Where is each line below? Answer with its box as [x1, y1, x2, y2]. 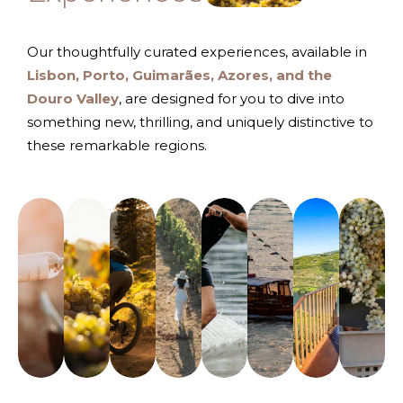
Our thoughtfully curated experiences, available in [27, 42, 367, 60]
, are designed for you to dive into [119, 89, 345, 107]
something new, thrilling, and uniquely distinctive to [27, 112, 373, 130]
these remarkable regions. [27, 136, 207, 154]
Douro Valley [27, 89, 119, 107]
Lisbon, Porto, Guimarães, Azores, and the [27, 66, 332, 84]
